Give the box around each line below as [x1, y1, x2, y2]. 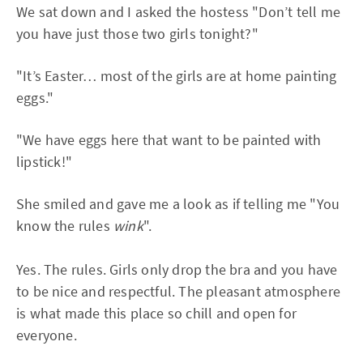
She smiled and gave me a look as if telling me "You [16, 194, 340, 213]
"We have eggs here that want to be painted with [16, 130, 322, 149]
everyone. [16, 326, 77, 344]
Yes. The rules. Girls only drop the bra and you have [16, 260, 338, 279]
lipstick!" [16, 152, 72, 171]
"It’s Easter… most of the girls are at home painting [16, 66, 337, 85]
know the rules [16, 216, 113, 235]
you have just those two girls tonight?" [16, 24, 258, 43]
